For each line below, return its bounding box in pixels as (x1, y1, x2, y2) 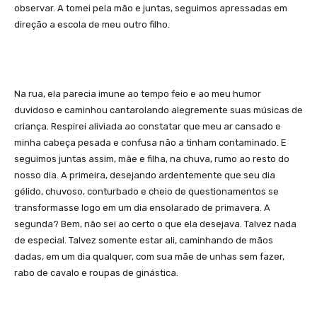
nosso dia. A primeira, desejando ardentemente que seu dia (14, 169, 275, 180)
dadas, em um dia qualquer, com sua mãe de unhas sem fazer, (14, 250, 284, 262)
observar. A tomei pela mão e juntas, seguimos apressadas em (14, 2, 287, 13)
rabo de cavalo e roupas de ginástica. (14, 267, 178, 278)
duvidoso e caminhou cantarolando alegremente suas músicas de (14, 104, 303, 115)
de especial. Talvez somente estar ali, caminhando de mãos (14, 234, 273, 246)
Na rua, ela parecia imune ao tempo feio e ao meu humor (14, 88, 261, 99)
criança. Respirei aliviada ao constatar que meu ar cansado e (14, 120, 281, 132)
